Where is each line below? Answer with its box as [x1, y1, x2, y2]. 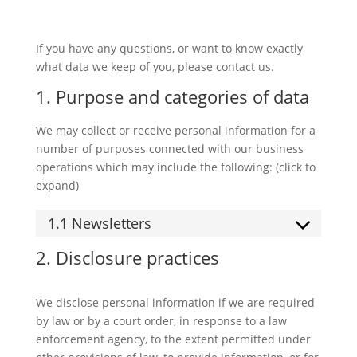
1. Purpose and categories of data [35, 84, 309, 108]
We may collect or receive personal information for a [35, 123, 316, 138]
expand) [35, 178, 79, 193]
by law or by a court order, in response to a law [35, 313, 287, 328]
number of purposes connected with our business [35, 141, 304, 156]
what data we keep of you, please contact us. [35, 59, 274, 74]
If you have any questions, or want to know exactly [35, 41, 303, 56]
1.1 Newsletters [47, 214, 151, 233]
